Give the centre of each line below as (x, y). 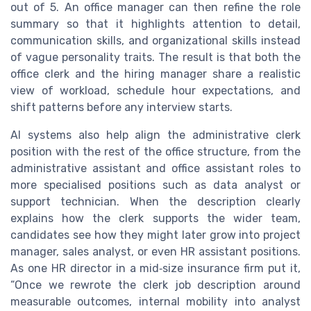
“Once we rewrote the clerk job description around (155, 285)
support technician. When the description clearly (155, 201)
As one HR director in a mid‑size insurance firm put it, (155, 268)
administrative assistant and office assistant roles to (155, 168)
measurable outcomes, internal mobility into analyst (155, 301)
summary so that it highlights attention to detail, (155, 24)
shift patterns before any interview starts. (121, 107)
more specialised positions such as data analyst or (155, 185)
